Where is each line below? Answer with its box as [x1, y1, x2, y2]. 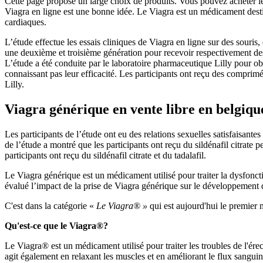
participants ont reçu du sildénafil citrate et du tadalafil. [5, 150, 206, 160]
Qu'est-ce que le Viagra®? [5, 220, 108, 231]
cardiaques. [5, 17, 46, 28]
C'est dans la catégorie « [5, 200, 96, 211]
